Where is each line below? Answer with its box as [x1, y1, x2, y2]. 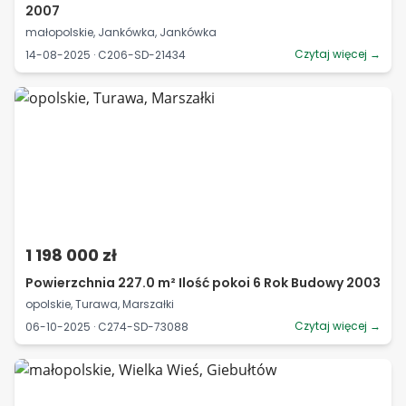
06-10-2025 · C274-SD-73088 [25, 318, 188, 334]
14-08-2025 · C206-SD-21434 [25, 46, 186, 63]
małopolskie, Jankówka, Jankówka [25, 24, 217, 40]
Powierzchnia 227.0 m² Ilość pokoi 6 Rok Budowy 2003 [25, 274, 381, 292]
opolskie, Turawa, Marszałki [25, 296, 174, 312]
